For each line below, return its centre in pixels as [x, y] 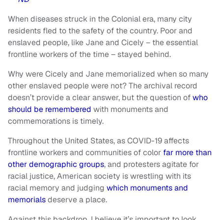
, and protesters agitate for [151, 164]
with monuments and [130, 109]
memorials [27, 199]
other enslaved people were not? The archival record [103, 85]
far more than [187, 152]
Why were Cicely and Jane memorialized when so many [108, 74]
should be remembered [50, 109]
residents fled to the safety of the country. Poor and [100, 30]
